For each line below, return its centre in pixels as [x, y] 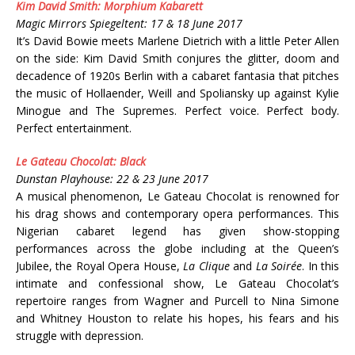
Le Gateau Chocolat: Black [81, 161]
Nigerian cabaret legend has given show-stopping [177, 231]
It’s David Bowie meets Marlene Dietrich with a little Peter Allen [177, 40]
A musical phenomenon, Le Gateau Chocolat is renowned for [177, 196]
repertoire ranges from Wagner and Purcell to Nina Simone [177, 300]
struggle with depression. [80, 335]
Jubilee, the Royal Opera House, [100, 265]
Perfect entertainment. [74, 128]
